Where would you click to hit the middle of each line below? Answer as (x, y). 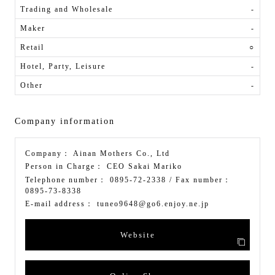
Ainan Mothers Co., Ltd (122, 154)
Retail (32, 48)
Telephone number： (68, 180)
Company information (65, 121)
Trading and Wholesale (67, 10)
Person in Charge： (66, 167)
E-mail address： (61, 203)
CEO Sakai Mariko (145, 167)
